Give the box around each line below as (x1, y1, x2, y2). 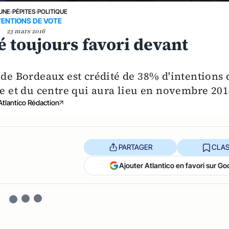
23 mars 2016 (6, 27, 45, 35)
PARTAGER (118, 143, 152, 152)
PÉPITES (12, 7, 35, 15)
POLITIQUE (37, 7, 67, 15)
